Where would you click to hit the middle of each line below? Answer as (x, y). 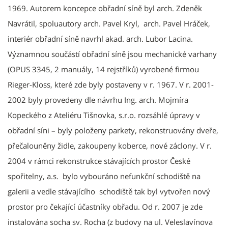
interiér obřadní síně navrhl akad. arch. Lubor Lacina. (100, 38)
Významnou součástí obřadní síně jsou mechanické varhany (112, 54)
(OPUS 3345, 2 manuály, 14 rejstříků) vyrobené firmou (103, 69)
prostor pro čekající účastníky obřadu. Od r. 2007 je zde (105, 206)
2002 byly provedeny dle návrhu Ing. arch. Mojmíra (98, 99)
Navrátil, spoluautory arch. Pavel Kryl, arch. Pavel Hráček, (109, 23)
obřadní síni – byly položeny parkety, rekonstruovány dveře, (113, 130)
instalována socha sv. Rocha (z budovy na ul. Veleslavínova (110, 222)
